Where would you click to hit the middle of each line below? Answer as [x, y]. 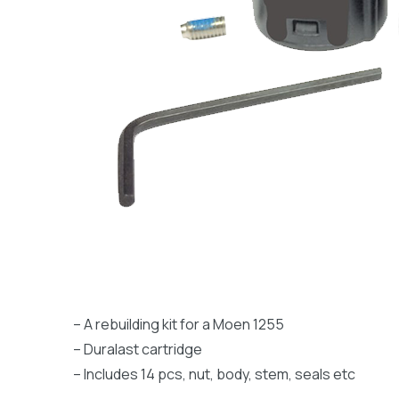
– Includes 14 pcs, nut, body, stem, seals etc [214, 374]
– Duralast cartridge [138, 349]
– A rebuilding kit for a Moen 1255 [179, 324]
